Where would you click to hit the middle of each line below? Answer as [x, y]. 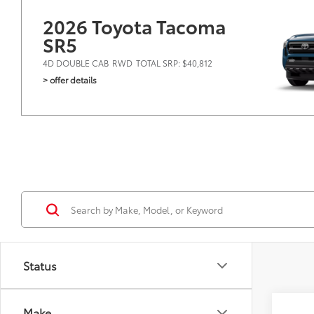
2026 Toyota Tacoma [134, 26]
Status [40, 265]
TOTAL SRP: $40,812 [174, 63]
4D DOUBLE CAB [76, 63]
